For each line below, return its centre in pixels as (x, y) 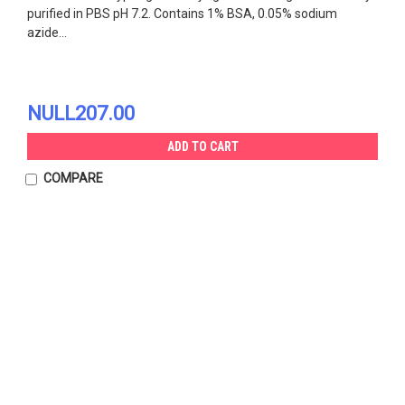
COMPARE (73, 178)
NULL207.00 (81, 113)
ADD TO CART (202, 146)
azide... (47, 32)
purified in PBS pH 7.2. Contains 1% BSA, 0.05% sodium (182, 13)
